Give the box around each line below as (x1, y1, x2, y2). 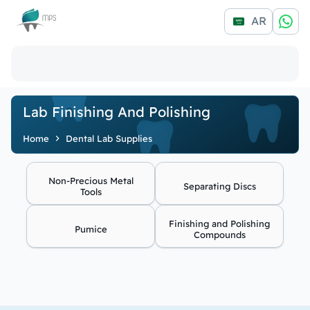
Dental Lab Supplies (66, 133, 152, 144)
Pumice (74, 224, 107, 235)
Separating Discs (183, 181, 256, 192)
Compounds (193, 229, 246, 240)
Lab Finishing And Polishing (23, 103, 210, 120)
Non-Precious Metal (48, 175, 134, 186)
